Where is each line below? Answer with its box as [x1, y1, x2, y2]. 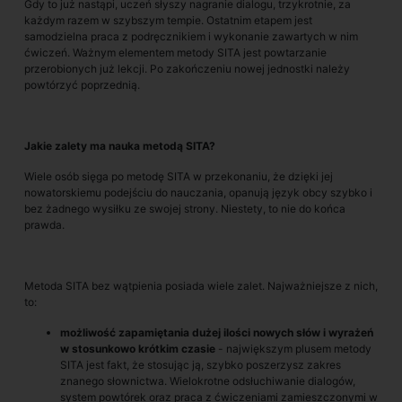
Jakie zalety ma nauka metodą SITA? [24, 139, 215, 153]
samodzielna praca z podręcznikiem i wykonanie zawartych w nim [24, 30, 358, 43]
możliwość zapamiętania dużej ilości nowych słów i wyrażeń [60, 326, 373, 339]
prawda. [24, 218, 65, 232]
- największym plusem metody [218, 342, 371, 355]
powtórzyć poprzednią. [24, 78, 140, 92]
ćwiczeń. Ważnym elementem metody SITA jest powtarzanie [24, 46, 327, 59]
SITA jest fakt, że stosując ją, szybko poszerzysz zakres [60, 358, 341, 371]
